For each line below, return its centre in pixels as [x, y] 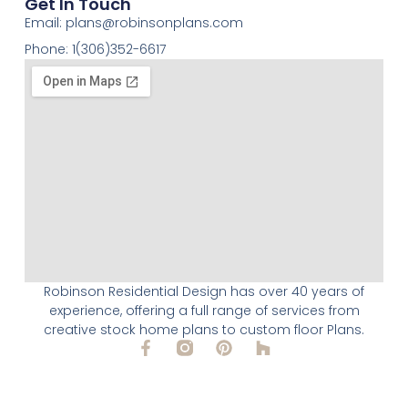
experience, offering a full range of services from [204, 311]
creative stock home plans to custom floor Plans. [204, 330]
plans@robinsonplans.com [154, 23]
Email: [45, 23]
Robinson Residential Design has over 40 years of [204, 291]
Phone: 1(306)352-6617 [95, 49]
